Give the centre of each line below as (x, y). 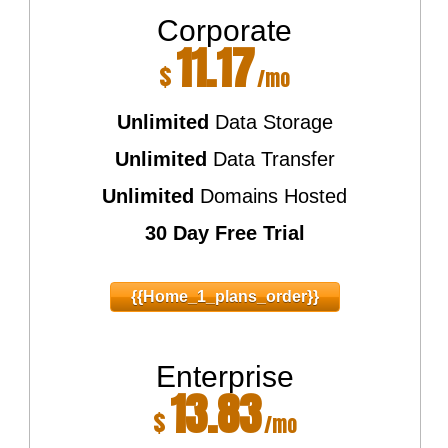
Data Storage (270, 122)
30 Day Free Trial (224, 233)
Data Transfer (270, 159)
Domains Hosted (271, 196)
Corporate (225, 30)
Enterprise (224, 376)
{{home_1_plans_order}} (224, 296)
